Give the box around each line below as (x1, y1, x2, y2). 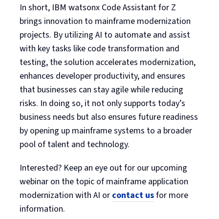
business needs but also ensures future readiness (20, 110, 198, 123)
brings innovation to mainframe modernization (20, 15, 191, 27)
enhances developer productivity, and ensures (20, 69, 185, 82)
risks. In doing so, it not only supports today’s (20, 97, 185, 109)
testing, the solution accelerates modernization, (20, 56, 196, 68)
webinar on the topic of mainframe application (20, 175, 188, 188)
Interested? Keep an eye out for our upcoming (20, 161, 187, 174)
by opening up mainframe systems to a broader (20, 124, 192, 137)
